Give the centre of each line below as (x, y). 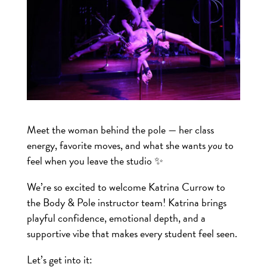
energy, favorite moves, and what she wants (117, 145)
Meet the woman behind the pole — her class (120, 129)
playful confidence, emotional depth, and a (116, 218)
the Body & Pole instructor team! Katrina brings (126, 202)
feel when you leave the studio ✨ (95, 160)
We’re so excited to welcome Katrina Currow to (126, 187)
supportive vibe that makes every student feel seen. (132, 233)
